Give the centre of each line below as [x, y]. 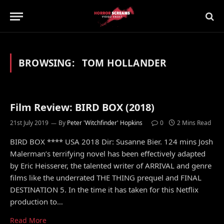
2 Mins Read [194, 123]
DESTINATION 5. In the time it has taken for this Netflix [104, 189]
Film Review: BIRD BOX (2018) [82, 107]
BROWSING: [48, 63]
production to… [36, 201]
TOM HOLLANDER [124, 63]
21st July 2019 [29, 123]
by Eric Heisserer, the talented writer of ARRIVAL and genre [111, 165]
